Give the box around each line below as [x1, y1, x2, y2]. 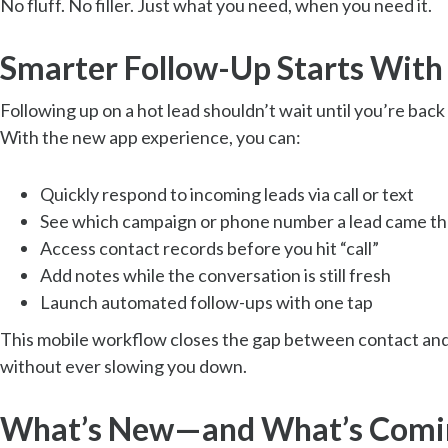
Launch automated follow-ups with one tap [40, 290, 373, 313]
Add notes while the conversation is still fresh [40, 263, 391, 286]
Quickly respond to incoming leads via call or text [40, 182, 414, 205]
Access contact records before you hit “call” [40, 236, 379, 259]
